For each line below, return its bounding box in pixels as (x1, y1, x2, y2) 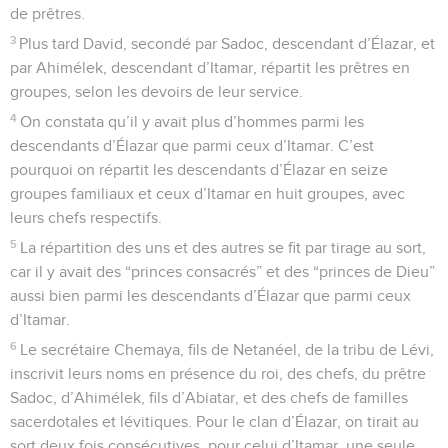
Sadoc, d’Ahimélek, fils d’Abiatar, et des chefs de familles (10, 389, 408, 406)
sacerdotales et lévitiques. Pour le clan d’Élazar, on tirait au (10, 413, 419, 430)
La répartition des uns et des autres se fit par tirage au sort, (20, 239, 427, 256)
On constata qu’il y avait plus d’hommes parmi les (20, 113, 365, 130)
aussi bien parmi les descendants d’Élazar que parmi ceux (10, 287, 411, 304)
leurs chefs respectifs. (10, 209, 162, 226)
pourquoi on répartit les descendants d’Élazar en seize (10, 161, 388, 178)
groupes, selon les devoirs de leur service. (10, 83, 303, 100)
